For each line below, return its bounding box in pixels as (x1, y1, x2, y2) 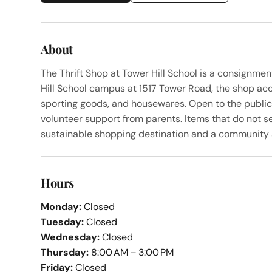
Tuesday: (41, 216, 84, 228)
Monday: (41, 200, 82, 213)
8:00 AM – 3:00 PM (89, 246, 174, 259)
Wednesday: (41, 231, 100, 243)
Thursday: (41, 246, 89, 259)
